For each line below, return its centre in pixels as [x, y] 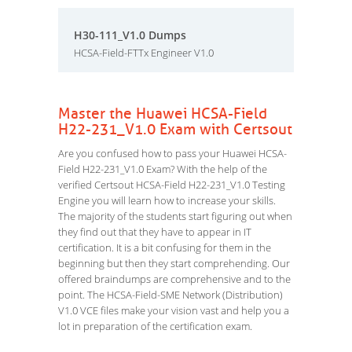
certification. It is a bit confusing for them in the [165, 247]
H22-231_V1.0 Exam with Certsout [175, 130]
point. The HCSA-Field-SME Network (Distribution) [170, 295]
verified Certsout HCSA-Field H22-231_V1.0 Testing [172, 185]
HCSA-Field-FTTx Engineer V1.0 [144, 53]
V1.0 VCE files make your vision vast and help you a [174, 310]
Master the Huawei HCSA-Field [163, 114]
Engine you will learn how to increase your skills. [167, 200]
